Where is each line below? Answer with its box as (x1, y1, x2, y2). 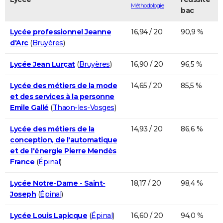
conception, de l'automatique (10, 135, 117, 144)
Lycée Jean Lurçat (10, 59, 75, 69)
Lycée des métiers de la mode (10, 81, 117, 90)
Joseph (10, 189, 36, 199)
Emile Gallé (10, 103, 49, 112)
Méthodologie (131, 1, 164, 9)
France (10, 157, 34, 166)
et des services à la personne (10, 92, 114, 101)
